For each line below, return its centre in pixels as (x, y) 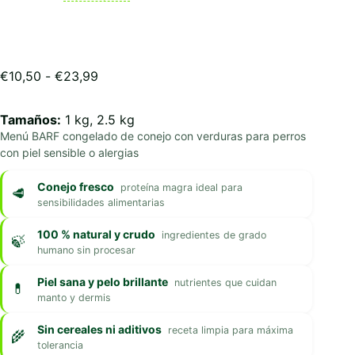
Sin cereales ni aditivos (99, 330)
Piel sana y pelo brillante (103, 282)
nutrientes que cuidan (225, 283)
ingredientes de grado (214, 235)
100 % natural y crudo (96, 235)
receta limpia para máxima (231, 330)
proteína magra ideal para (181, 188)
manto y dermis (74, 298)
